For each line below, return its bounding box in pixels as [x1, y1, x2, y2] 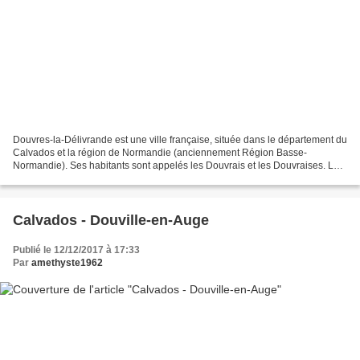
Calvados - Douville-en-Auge [13, 212, 209, 229]
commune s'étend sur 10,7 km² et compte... [13, 173, 198, 185]
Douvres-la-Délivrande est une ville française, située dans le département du [13, 134, 347, 146]
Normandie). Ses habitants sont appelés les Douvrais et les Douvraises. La [13, 160, 339, 172]
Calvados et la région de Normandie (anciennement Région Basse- [13, 147, 307, 159]
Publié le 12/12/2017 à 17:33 [13, 244, 140, 256]
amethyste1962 [31, 257, 103, 269]
